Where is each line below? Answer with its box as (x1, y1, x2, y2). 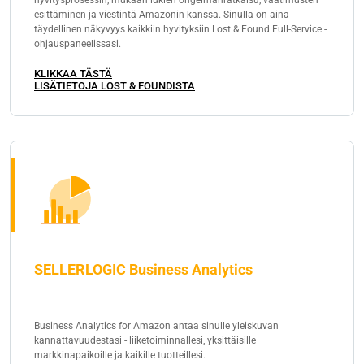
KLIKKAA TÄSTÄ (34, 67, 112, 80)
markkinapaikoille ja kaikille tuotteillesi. (34, 349, 206, 361)
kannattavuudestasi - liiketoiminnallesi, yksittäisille (34, 334, 256, 346)
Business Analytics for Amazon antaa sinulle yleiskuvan (34, 319, 279, 331)
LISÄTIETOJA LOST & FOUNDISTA (34, 79, 195, 92)
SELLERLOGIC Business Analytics (34, 260, 253, 278)
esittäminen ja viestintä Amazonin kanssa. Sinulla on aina (34, 8, 289, 20)
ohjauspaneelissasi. (34, 37, 121, 50)
